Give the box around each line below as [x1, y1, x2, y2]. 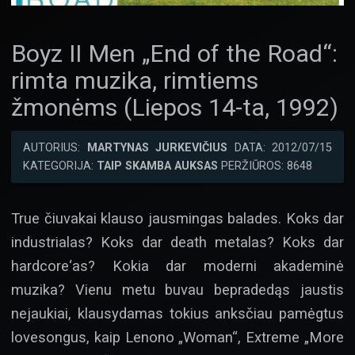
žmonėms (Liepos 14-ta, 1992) [11, 94, 338, 122]
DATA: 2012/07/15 [227, 141, 332, 155]
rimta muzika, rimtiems [11, 67, 258, 95]
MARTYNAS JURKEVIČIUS [86, 141, 227, 155]
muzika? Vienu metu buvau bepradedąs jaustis [11, 281, 344, 299]
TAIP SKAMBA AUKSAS [97, 159, 218, 174]
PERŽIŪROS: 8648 [218, 159, 312, 174]
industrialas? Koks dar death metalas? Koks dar [11, 234, 344, 251]
